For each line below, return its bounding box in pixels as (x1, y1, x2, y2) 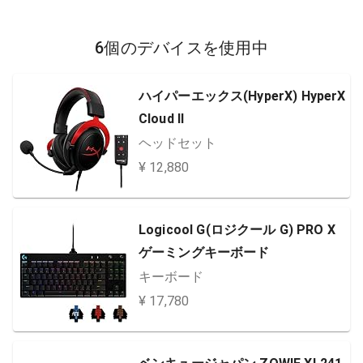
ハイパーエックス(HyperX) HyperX (139, 88, 346, 104)
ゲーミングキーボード (139, 245, 270, 260)
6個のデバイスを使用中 (95, 38, 268, 58)
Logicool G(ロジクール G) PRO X (139, 222, 335, 237)
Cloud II (139, 111, 185, 126)
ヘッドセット (139, 135, 216, 151)
